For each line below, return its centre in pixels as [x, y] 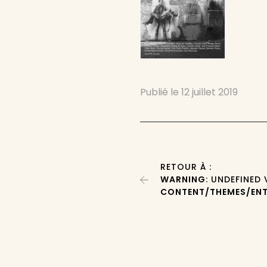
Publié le [161, 92]
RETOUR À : [186, 167]
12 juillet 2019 [210, 92]
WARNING [183, 179]
